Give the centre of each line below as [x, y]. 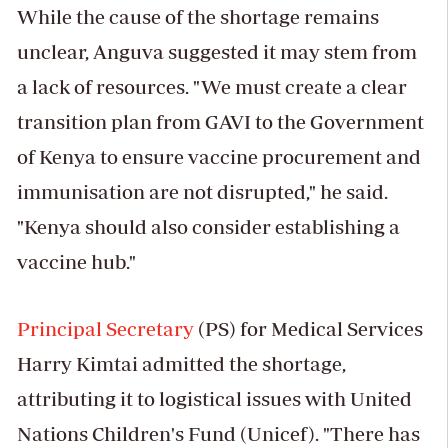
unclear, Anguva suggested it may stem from [216, 52]
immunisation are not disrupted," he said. [202, 192]
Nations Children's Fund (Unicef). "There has [218, 434]
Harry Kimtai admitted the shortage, [181, 364]
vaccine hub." [76, 262]
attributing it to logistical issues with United [214, 399]
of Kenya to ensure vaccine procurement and [218, 157]
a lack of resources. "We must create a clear [211, 87]
